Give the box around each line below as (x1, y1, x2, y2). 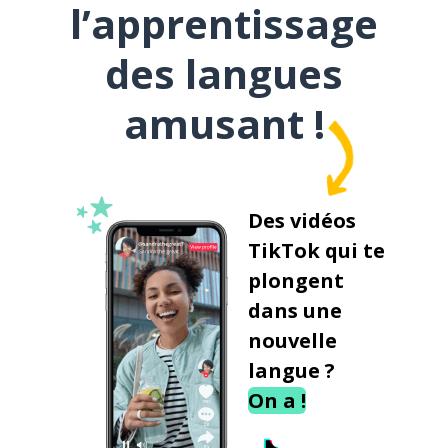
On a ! (247, 387, 306, 414)
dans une (247, 297, 342, 324)
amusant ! (123, 96, 325, 151)
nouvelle (247, 327, 337, 354)
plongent (247, 267, 344, 294)
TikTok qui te (247, 237, 385, 264)
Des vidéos (247, 207, 356, 234)
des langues (105, 46, 343, 101)
